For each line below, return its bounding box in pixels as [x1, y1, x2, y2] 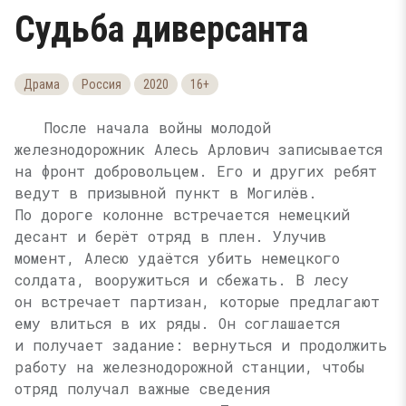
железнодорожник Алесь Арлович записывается [14, 140, 382, 159]
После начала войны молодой [43, 118, 271, 137]
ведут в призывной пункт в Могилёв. [14, 183, 317, 202]
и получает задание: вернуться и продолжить [14, 335, 387, 354]
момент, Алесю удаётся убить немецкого [14, 248, 340, 267]
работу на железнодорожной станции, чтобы [14, 357, 364, 376]
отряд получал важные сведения [14, 379, 270, 398]
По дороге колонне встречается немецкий [14, 205, 350, 224]
